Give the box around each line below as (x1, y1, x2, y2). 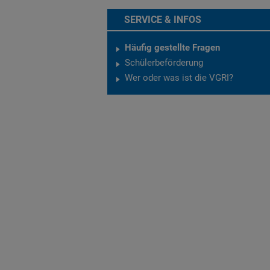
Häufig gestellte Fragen (124, 42, 220, 53)
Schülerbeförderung (124, 57, 203, 68)
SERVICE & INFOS (124, 14, 201, 25)
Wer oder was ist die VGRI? (124, 72, 233, 83)
